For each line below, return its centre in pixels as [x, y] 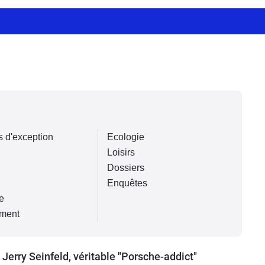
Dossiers [125, 168]
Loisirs [121, 152]
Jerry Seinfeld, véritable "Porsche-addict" [100, 256]
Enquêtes [127, 183]
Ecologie [125, 137]
